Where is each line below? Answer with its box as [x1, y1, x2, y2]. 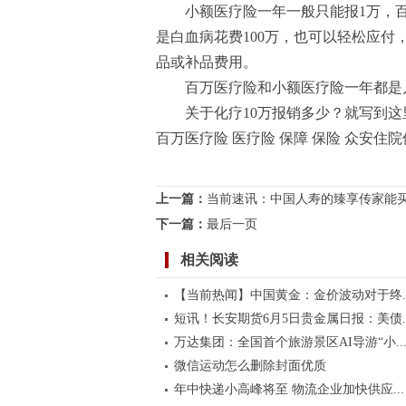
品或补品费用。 [156, 54, 257, 70]
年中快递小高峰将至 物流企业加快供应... [173, 382, 404, 396]
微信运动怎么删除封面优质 [173, 359, 326, 372]
